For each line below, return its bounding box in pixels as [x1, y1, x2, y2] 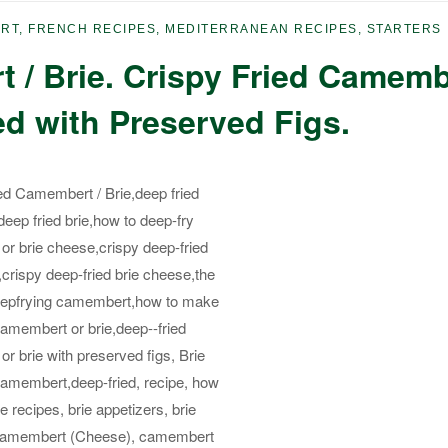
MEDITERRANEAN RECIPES [165, 22, 358, 37]
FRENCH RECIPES [28, 22, 157, 37]
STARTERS [366, 22, 442, 37]
